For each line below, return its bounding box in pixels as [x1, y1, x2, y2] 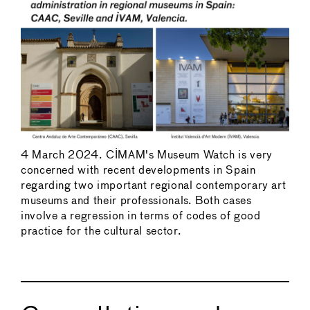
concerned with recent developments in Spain [21, 165, 256, 176]
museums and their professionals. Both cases [21, 195, 252, 206]
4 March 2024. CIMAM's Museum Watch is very [21, 149, 273, 161]
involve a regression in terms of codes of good [21, 210, 261, 221]
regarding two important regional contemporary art [21, 180, 286, 191]
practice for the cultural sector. [21, 226, 183, 237]
